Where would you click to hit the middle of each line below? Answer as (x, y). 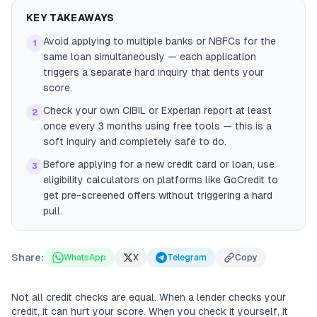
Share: (28, 258)
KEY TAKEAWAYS (70, 18)
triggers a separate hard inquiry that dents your (154, 72)
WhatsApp (85, 258)
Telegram (187, 258)
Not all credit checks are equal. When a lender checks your (149, 297)
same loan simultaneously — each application (150, 57)
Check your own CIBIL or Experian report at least (157, 110)
